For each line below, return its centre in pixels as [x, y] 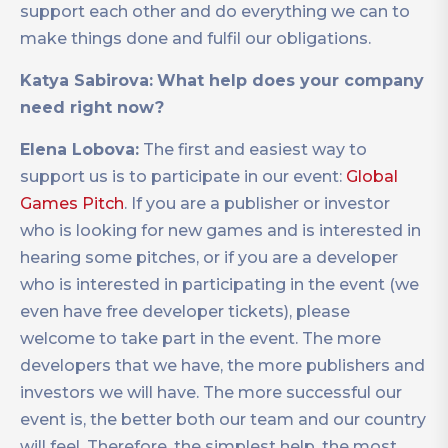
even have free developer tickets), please [185, 312]
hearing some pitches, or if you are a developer [209, 258]
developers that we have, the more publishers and [222, 366]
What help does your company [290, 81]
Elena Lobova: [79, 150]
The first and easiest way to [253, 150]
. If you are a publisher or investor [257, 204]
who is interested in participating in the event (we [219, 285]
